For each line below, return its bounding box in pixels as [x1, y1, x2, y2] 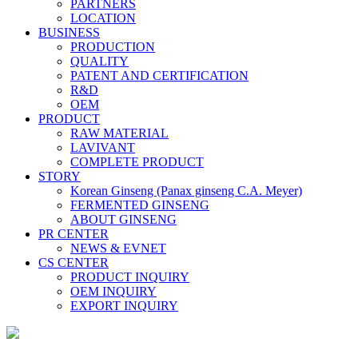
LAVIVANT [70, 141, 135, 154]
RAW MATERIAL [70, 126, 169, 140]
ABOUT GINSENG [70, 213, 177, 226]
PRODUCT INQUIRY [70, 270, 189, 284]
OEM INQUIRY [70, 284, 157, 298]
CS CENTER [38, 256, 109, 269]
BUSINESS [38, 26, 100, 39]
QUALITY [70, 54, 129, 68]
